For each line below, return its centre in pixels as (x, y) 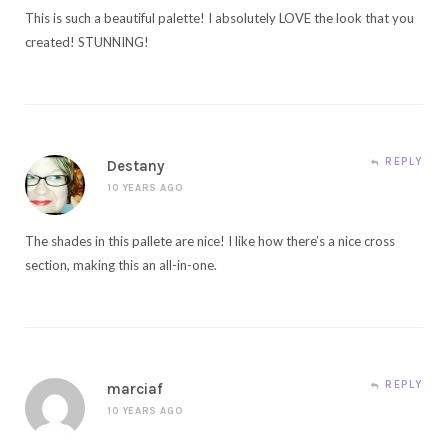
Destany (135, 166)
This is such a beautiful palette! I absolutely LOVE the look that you (219, 18)
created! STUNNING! (87, 42)
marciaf (135, 389)
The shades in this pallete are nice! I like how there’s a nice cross (210, 241)
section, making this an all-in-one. (121, 265)
